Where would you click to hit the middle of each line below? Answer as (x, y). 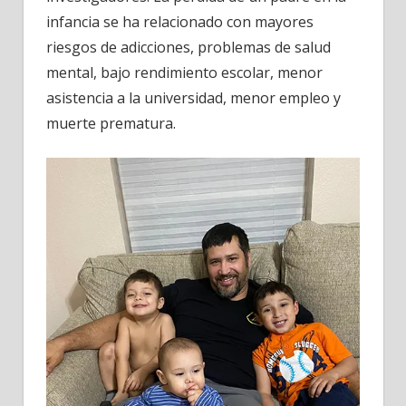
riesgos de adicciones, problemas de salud (188, 48)
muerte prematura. (111, 124)
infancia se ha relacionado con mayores (180, 22)
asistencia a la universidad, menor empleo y (193, 98)
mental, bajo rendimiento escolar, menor (184, 73)
